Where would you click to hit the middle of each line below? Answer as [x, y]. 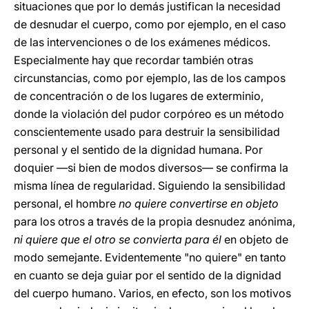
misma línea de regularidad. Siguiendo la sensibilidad [150, 186]
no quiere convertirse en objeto [199, 203]
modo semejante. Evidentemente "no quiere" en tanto [150, 257]
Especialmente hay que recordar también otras [133, 60]
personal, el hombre [66, 203]
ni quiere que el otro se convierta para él [118, 239]
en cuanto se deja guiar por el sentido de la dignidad [148, 275]
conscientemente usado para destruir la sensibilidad [147, 132]
